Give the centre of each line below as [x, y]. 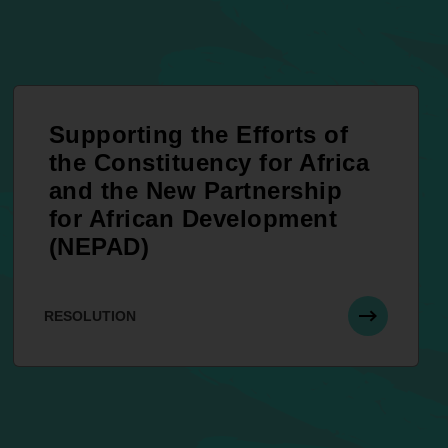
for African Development [193, 219]
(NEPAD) [99, 247]
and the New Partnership [195, 191]
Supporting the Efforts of [198, 135]
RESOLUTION [89, 316]
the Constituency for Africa [209, 163]
